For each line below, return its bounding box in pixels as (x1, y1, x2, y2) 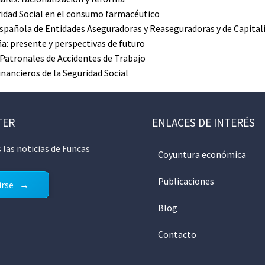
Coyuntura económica (157, 148, 246, 160)
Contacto (157, 228, 196, 240)
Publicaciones (157, 175, 214, 187)
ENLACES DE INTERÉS (151, 115, 255, 130)
